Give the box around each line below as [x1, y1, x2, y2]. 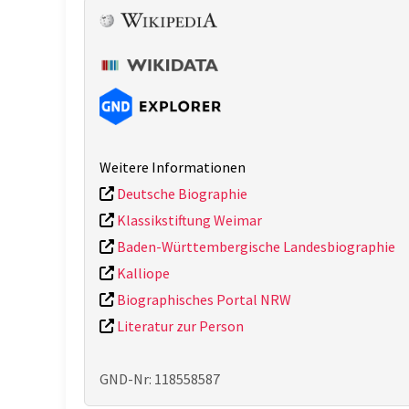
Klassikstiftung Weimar [114, 210, 262, 229]
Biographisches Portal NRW [114, 289, 291, 309]
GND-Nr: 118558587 [100, 369, 220, 388]
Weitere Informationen [100, 157, 246, 176]
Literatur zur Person [114, 316, 244, 335]
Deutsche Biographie [114, 184, 247, 203]
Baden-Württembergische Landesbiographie [114, 236, 395, 256]
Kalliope [114, 263, 170, 282]
